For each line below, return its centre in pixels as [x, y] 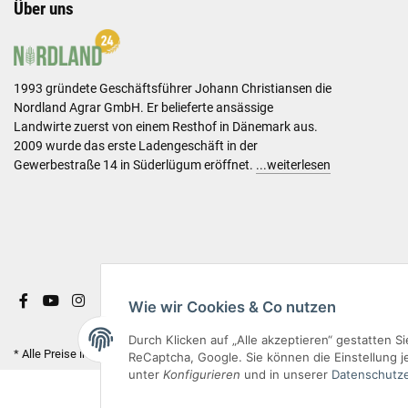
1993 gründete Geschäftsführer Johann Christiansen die [173, 88]
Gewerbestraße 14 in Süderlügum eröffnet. [135, 164]
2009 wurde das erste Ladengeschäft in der [136, 145]
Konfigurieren [201, 374]
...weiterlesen [293, 164]
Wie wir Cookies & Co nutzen [232, 306]
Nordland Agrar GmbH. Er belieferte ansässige [143, 107]
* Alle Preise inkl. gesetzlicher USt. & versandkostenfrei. [156, 353]
